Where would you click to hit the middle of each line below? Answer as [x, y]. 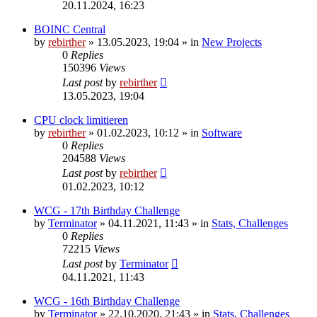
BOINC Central [70, 29]
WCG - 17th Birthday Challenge [107, 210]
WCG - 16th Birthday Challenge [107, 301]
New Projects [232, 42]
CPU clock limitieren [81, 120]
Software [222, 132]
